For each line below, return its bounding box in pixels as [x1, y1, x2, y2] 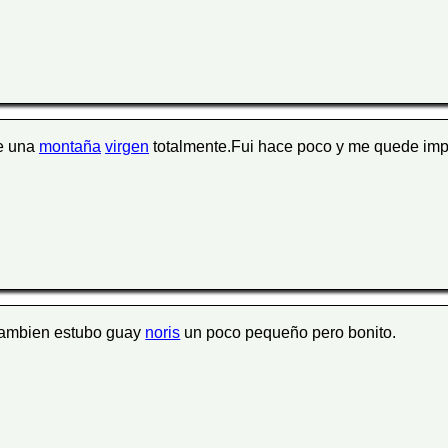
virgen [105, 138, 149, 156]
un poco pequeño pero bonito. [180, 324, 397, 342]
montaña [39, 138, 101, 156]
